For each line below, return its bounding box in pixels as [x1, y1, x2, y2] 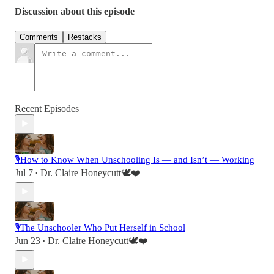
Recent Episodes [15, 103, 79, 114]
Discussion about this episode [15, 6, 135, 17]
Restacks [68, 32, 102, 42]
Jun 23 [15, 235, 40, 246]
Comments [20, 32, 58, 42]
